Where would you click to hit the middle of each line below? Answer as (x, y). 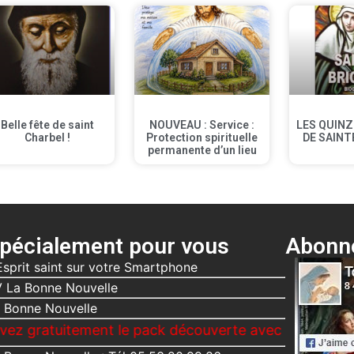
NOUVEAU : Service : (202, 125)
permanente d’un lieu (202, 151)
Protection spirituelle (202, 138)
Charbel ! (47, 138)
